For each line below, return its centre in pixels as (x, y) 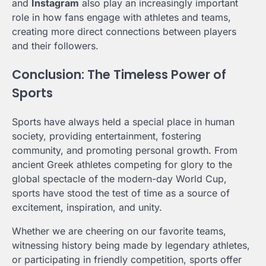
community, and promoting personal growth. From (125, 151)
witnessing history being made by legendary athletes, (131, 246)
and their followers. (55, 46)
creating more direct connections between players (124, 32)
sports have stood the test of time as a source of (121, 193)
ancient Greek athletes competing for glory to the (122, 165)
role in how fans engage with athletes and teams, (121, 18)
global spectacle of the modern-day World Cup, (119, 179)
